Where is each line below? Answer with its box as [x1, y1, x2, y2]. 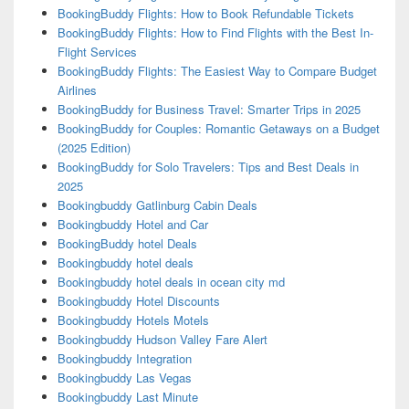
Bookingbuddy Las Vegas [57, 369, 192, 387]
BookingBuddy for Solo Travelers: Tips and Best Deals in [57, 158, 359, 176]
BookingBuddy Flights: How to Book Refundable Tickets [57, 5, 354, 23]
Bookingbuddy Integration [57, 350, 192, 368]
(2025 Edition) [57, 139, 131, 157]
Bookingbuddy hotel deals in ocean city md [57, 273, 285, 291]
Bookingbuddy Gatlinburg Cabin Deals [57, 196, 257, 215]
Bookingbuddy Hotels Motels [57, 311, 209, 330]
